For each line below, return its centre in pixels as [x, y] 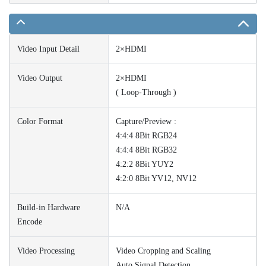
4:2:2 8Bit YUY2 [145, 164]
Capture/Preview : [146, 121]
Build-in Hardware [49, 207]
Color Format [40, 121]
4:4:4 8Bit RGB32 [146, 150]
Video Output [40, 78]
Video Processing [46, 251]
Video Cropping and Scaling [163, 251]
